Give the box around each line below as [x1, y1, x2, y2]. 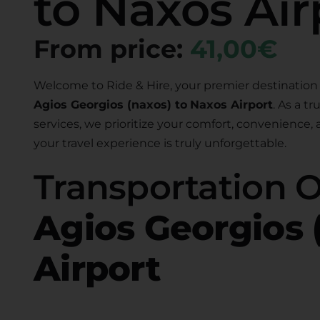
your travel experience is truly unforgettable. [33, 136, 286, 150]
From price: [33, 34, 190, 64]
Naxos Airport [189, 98, 273, 111]
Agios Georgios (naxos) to [33, 98, 187, 111]
